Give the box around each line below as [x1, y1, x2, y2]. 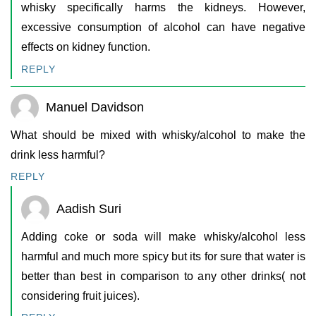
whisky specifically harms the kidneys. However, [20, 1, 305, 14]
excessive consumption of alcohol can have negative [20, 21, 305, 34]
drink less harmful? [11, 148, 105, 161]
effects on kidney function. [20, 41, 150, 54]
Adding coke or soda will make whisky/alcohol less [20, 230, 305, 243]
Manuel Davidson [46, 100, 144, 115]
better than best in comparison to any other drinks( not [20, 269, 305, 282]
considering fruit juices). [20, 289, 140, 302]
